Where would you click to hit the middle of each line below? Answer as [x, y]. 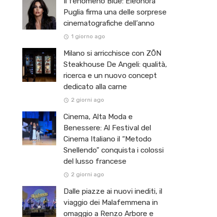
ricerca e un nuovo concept [110, 76]
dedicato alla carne [95, 87]
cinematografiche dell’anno [109, 23]
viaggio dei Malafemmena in [111, 203]
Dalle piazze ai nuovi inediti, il [113, 192]
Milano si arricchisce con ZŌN [112, 54]
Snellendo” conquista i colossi [114, 150]
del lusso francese [95, 162]
